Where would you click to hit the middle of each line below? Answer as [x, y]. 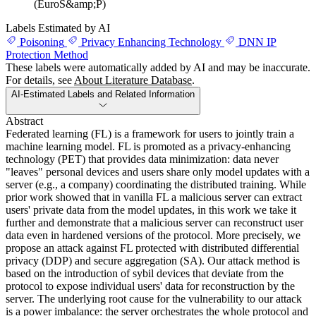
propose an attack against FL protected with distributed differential [152, 248]
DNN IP [257, 42]
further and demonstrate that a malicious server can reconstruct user [154, 223]
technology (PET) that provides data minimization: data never [142, 159]
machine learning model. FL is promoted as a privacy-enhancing [148, 146]
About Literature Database [133, 80]
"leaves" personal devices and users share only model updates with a [158, 172]
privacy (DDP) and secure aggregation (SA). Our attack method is [153, 261]
